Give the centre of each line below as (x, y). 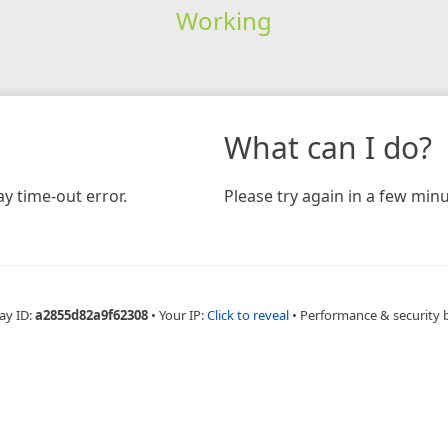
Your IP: (182, 314)
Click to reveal (247, 314)
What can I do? (328, 147)
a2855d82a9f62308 (91, 314)
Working (223, 20)
